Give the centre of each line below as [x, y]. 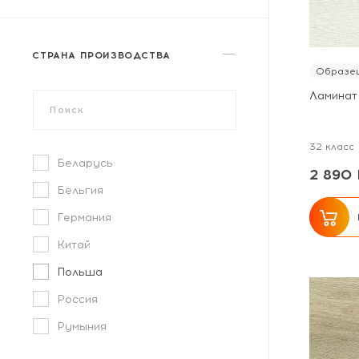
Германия [85, 218]
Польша [80, 272]
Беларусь [85, 163]
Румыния [82, 327]
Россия [78, 299]
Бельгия [81, 190]
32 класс [332, 147]
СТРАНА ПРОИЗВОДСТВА [101, 55]
